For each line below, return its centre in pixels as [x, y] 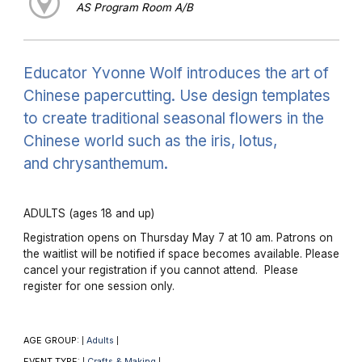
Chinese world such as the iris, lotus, [150, 141]
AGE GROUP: [52, 340]
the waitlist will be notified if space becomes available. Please [181, 253]
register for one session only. [99, 286]
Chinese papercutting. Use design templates [177, 95]
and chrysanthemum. [95, 163]
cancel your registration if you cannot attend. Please [160, 269]
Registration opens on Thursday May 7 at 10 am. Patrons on [178, 237]
